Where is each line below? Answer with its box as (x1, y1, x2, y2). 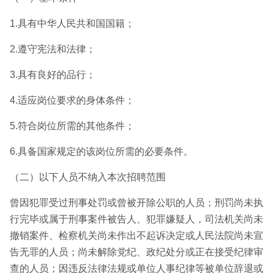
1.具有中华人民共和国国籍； (10, 18, 135, 29)
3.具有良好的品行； (10, 69, 96, 80)
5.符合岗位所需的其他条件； (10, 121, 135, 131)
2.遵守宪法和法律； (10, 44, 96, 54)
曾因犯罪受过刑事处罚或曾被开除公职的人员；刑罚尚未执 (10, 197, 263, 208)
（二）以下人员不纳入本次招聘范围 (10, 172, 166, 182)
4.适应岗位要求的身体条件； (10, 95, 135, 105)
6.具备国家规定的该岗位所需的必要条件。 (10, 146, 193, 157)
